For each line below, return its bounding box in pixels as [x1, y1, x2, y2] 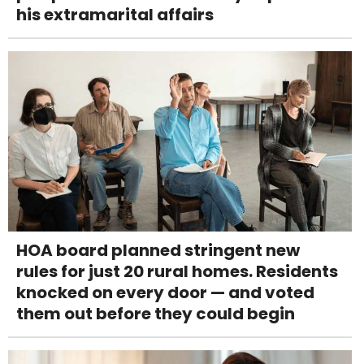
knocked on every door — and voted [16, 280, 314, 304]
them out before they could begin [16, 301, 295, 325]
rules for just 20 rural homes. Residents [16, 259, 338, 283]
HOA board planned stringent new [16, 238, 300, 262]
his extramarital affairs [16, 2, 214, 26]
